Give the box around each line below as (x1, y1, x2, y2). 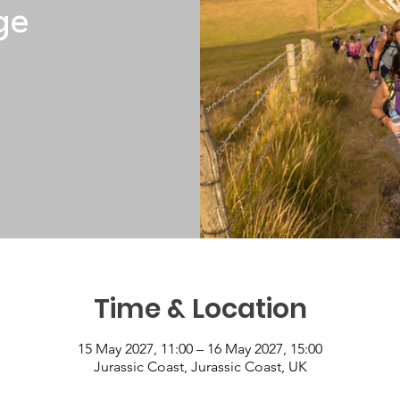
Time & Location (93, 289, 307, 328)
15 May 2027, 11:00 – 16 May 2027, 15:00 (78, 339, 322, 357)
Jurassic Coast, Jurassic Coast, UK (93, 357, 307, 375)
